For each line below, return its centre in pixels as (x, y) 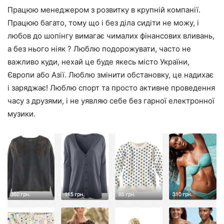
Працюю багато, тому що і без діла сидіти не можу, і (103, 23)
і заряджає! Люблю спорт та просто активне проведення (111, 88)
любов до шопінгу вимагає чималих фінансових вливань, (111, 36)
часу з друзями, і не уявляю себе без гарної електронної (111, 101)
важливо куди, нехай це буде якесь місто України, (98, 62)
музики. (21, 114)
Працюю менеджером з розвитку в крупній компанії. (104, 10)
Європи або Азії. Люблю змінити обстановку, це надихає (110, 75)
